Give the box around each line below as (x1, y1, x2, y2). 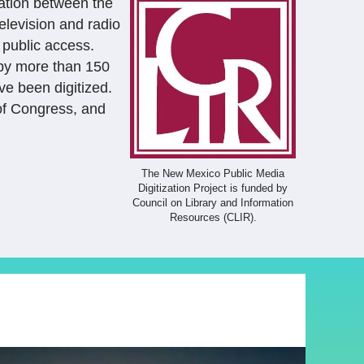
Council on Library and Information (132, 197, 293, 210)
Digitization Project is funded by (138, 182, 288, 195)
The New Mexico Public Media (141, 167, 284, 180)
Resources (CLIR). (169, 211, 257, 224)
